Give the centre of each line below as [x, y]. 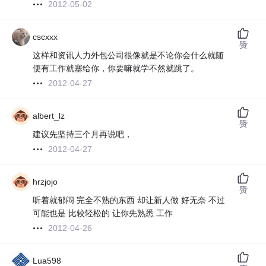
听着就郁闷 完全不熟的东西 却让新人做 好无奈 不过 [129, 200]
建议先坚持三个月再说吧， [83, 134]
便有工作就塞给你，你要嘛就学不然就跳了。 [116, 69]
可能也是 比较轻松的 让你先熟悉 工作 [103, 213]
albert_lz [49, 116]
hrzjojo [45, 182]
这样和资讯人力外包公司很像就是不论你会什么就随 [129, 56]
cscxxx [45, 37]
